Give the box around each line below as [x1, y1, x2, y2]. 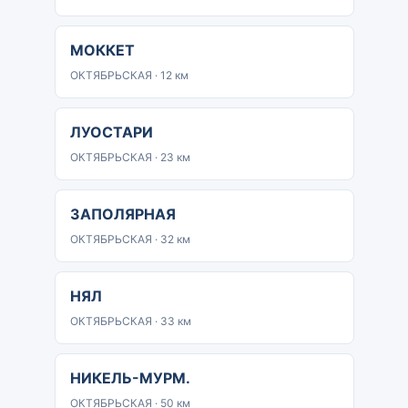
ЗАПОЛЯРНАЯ [69, 205, 176, 223]
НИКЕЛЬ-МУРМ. [69, 369, 190, 387]
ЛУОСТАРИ [69, 123, 153, 141]
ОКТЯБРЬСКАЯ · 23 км [69, 150, 190, 164]
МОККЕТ [69, 41, 135, 59]
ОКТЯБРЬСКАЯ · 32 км [69, 232, 190, 246]
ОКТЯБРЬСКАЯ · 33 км [69, 314, 191, 328]
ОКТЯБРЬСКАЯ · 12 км [69, 68, 189, 82]
